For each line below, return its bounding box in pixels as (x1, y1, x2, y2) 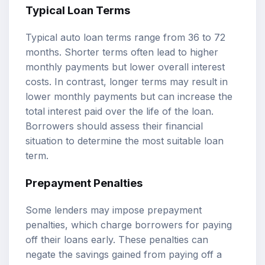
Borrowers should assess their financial (25, 120, 203, 132)
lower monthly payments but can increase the (25, 91, 232, 103)
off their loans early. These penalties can (25, 233, 208, 245)
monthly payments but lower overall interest (25, 61, 225, 73)
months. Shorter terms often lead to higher (25, 46, 218, 59)
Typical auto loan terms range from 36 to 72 (25, 31, 225, 44)
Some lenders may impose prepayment (25, 203, 202, 216)
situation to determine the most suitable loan (25, 135, 224, 147)
